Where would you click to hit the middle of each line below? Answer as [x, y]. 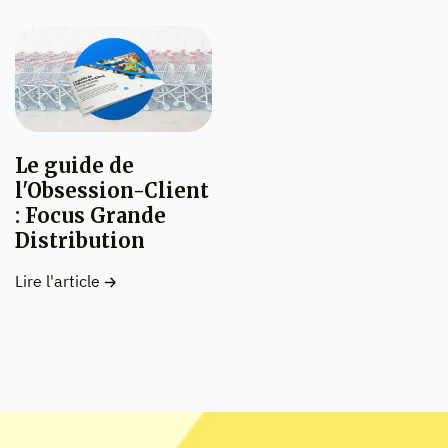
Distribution [80, 241]
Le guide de [74, 166]
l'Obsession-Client [112, 191]
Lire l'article [57, 281]
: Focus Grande [90, 216]
